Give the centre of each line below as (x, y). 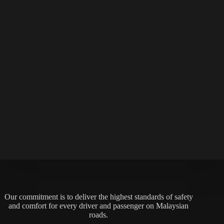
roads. (99, 214)
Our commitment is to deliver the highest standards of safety (98, 196)
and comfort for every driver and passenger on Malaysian (99, 205)
